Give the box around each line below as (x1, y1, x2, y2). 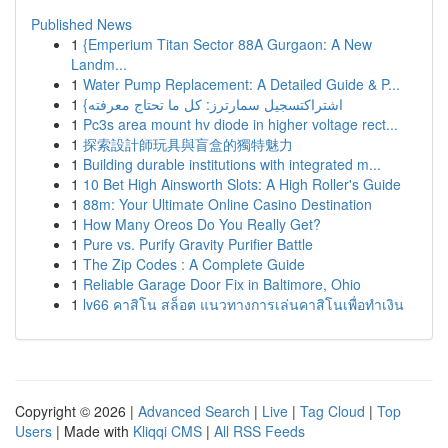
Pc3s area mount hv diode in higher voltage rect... (83, 114, 398, 134)
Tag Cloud (300, 401, 365, 421)
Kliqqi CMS (133, 421, 202, 441)
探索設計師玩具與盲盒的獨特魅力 (83, 134, 293, 154)
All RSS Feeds (214, 421, 305, 441)
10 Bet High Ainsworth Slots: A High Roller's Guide (83, 174, 401, 194)
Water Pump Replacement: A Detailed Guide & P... (83, 74, 400, 94)
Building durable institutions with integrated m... (83, 154, 381, 174)
